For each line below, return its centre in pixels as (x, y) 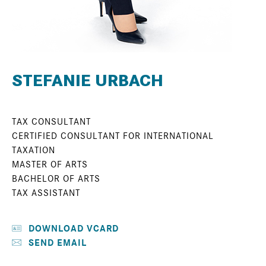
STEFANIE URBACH (88, 81)
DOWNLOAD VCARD (74, 229)
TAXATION (35, 150)
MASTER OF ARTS (51, 164)
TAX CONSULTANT (51, 122)
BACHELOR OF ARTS (56, 179)
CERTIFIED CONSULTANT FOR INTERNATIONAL (113, 136)
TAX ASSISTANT (47, 193)
